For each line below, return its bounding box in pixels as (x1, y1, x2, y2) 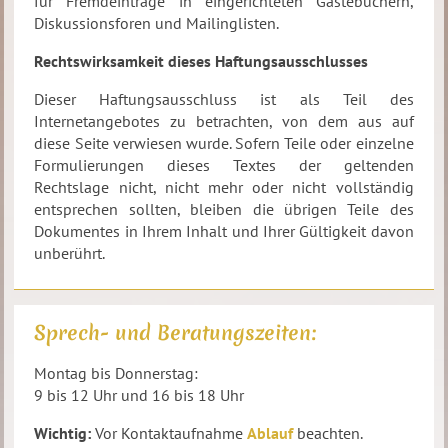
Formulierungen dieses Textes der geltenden (34, 155, 414, 175)
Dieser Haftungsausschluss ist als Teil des (34, 89, 414, 109)
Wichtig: (34, 423, 92, 443)
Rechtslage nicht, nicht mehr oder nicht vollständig (34, 177, 414, 197)
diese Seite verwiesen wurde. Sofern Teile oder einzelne (34, 133, 414, 153)
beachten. (293, 423, 364, 443)
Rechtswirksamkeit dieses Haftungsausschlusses (34, 51, 369, 71)
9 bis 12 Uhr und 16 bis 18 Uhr (34, 385, 245, 405)
